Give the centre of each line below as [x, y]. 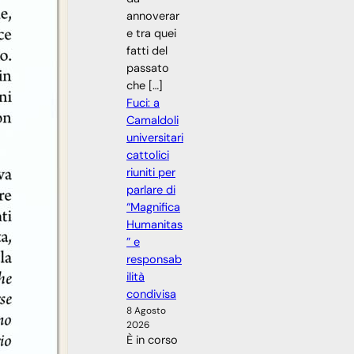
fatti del [147, 51]
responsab [154, 259]
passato [148, 68]
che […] [145, 85]
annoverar [153, 16]
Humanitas [154, 224]
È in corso [152, 340]
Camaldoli [153, 120]
